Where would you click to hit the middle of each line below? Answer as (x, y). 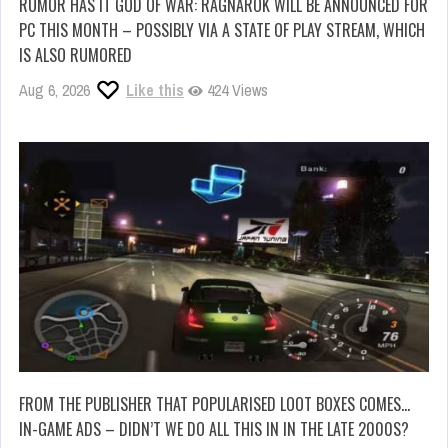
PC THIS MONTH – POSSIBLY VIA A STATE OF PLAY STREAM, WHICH (222, 29)
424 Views (235, 89)
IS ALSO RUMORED (75, 54)
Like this (155, 89)
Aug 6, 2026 (54, 89)
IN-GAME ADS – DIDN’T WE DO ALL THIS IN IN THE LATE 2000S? (214, 429)
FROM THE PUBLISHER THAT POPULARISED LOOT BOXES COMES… (214, 404)
